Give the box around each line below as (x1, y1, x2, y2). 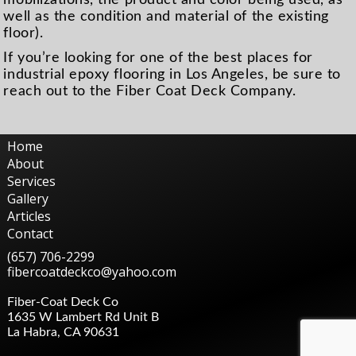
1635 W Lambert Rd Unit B (6, 311, 159, 324)
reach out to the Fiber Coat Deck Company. (3, 84, 296, 99)
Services (6, 172, 56, 191)
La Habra (6, 326, 57, 339)
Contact (6, 225, 53, 243)
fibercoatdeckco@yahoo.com (6, 263, 176, 281)
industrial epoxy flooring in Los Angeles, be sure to (3, 68, 341, 82)
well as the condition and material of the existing (3, 10, 329, 24)
